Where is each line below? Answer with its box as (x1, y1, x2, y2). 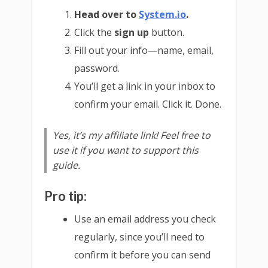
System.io (139, 8, 187, 22)
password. (74, 62, 120, 75)
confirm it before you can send (74, 248, 211, 262)
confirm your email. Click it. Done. (74, 98, 222, 111)
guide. (53, 159, 80, 172)
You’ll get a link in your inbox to (74, 80, 216, 93)
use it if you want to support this (53, 144, 199, 157)
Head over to (74, 8, 139, 22)
